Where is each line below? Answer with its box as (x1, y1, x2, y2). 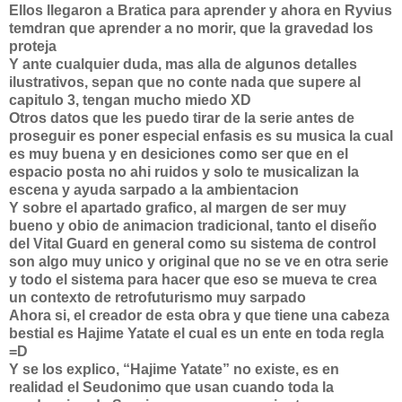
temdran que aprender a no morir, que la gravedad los (9, 21, 373, 36)
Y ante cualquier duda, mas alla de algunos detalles (9, 57, 357, 72)
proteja (9, 39, 57, 54)
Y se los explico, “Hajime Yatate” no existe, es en (9, 362, 339, 377)
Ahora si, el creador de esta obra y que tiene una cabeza (9, 308, 389, 323)
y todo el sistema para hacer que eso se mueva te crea (9, 272, 377, 287)
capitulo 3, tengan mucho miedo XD (9, 92, 251, 108)
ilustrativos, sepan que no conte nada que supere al (9, 74, 361, 90)
